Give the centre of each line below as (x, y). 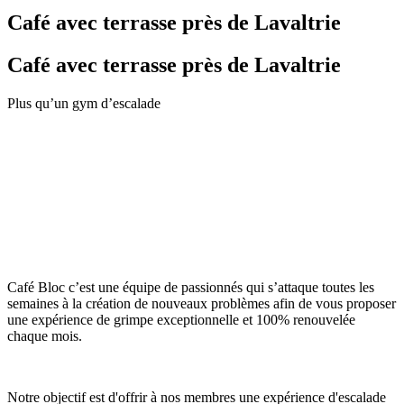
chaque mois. (45, 335)
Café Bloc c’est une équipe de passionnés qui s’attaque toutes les (191, 287)
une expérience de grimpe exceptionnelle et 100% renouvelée (181, 319)
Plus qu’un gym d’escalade (84, 103)
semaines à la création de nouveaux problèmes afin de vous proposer (202, 303)
